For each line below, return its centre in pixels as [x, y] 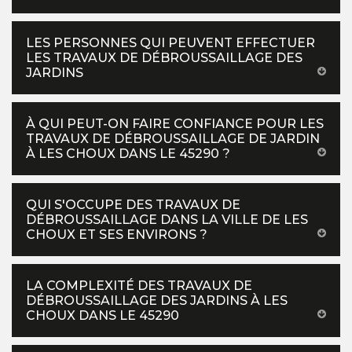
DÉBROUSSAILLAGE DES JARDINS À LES [157, 300]
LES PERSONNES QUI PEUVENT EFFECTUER [170, 42]
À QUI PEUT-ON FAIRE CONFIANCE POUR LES [175, 123]
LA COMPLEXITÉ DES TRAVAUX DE [139, 285]
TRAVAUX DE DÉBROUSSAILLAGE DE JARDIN [173, 138]
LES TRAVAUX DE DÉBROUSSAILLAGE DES [164, 57]
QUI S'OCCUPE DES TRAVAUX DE [133, 204]
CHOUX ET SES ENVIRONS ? [117, 234]
